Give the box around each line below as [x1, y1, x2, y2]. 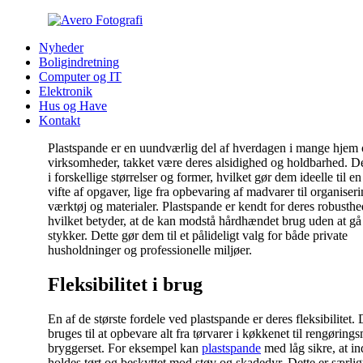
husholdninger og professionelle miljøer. [48, 243, 252, 257]
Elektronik [39, 84, 92, 98]
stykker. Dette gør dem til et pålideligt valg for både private [48, 228, 348, 242]
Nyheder [39, 41, 83, 54]
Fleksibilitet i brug [48, 273, 203, 295]
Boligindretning [39, 55, 119, 69]
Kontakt [39, 113, 80, 127]
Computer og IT [39, 70, 122, 83]
